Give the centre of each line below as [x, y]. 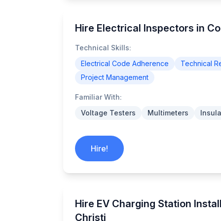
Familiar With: [98, 97]
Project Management [115, 77]
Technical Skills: [103, 48]
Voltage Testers [108, 113]
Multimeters [168, 113]
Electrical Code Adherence [125, 63]
